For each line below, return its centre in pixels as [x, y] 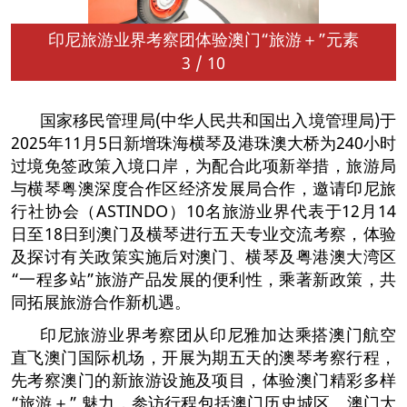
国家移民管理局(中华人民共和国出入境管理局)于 [218, 119]
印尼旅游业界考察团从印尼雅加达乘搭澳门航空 [218, 334]
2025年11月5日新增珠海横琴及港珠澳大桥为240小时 [203, 142]
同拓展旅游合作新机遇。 [101, 301]
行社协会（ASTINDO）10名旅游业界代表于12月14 [203, 210]
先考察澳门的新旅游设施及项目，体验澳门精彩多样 [203, 379]
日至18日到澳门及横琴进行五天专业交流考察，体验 [203, 233]
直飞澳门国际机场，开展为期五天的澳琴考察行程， [203, 357]
